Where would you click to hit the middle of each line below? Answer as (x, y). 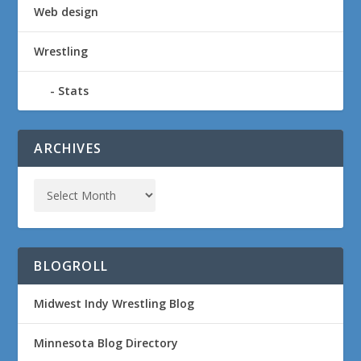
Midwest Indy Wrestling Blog (114, 304)
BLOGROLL (71, 266)
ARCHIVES (68, 149)
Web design (66, 12)
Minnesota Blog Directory (106, 343)
